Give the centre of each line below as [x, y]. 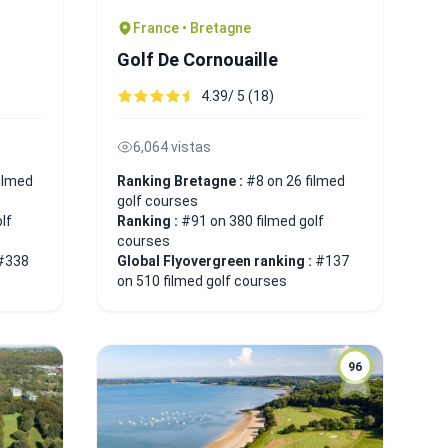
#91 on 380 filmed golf [252, 220]
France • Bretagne [192, 27]
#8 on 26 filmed [295, 180]
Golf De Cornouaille [197, 59]
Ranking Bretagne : [181, 180]
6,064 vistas [172, 146]
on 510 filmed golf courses [202, 280]
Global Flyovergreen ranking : [216, 260]
